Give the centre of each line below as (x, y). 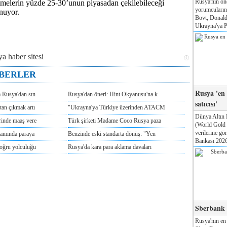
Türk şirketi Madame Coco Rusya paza (115, 121)
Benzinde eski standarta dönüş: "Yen (112, 134)
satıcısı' (206, 103)
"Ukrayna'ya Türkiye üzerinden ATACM (117, 107)
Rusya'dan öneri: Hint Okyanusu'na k (113, 94)
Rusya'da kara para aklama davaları (110, 147)
